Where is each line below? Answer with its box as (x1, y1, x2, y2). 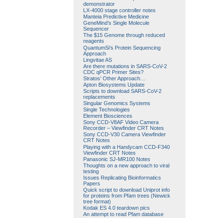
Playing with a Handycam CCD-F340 (83, 144, 170, 150)
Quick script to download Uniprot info (83, 186, 170, 193)
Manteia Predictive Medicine (83, 14, 149, 20)
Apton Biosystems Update (83, 81, 145, 88)
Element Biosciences (83, 113, 132, 119)
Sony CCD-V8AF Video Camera (83, 119, 159, 126)
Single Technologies (83, 107, 130, 113)
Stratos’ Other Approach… (83, 75, 145, 81)
